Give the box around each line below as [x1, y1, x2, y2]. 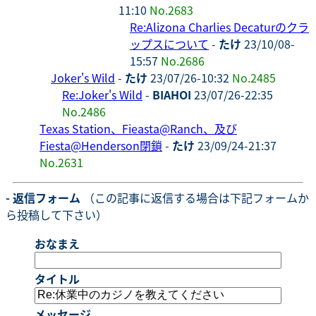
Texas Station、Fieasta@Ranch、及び [39, 119, 237, 137]
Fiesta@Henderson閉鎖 [39, 136, 162, 154]
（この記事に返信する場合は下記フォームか [80, 188, 309, 206]
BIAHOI [152, 85, 191, 103]
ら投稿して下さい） [6, 205, 107, 223]
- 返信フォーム [6, 188, 80, 206]
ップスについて [130, 35, 209, 52]
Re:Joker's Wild [62, 85, 142, 103]
